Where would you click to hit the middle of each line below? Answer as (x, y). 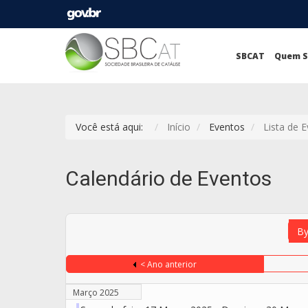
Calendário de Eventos (168, 178)
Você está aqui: (112, 127)
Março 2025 (96, 293)
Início (179, 127)
